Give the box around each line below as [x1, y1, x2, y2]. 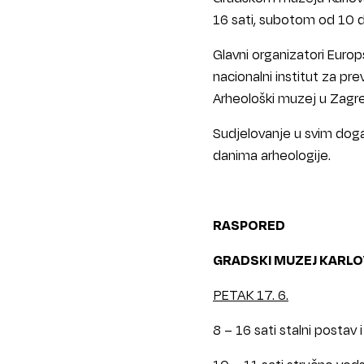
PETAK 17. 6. [213, 285, 288, 305]
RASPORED [213, 215, 285, 235]
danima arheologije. [213, 145, 331, 165]
